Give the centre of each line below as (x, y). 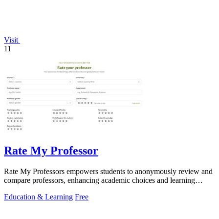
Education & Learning (38, 197)
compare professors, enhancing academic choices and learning (99, 180)
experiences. (23, 189)
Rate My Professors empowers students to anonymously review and (108, 171)
